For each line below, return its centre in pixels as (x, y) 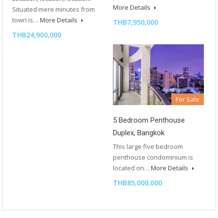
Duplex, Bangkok (139, 133)
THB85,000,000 (137, 182)
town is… (26, 20)
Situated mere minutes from (54, 9)
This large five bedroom (148, 146)
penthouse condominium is (153, 157)
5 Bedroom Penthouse (149, 120)
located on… (132, 168)
